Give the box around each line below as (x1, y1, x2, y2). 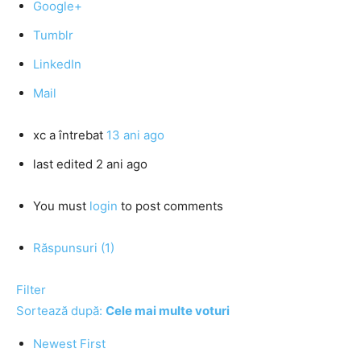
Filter (16, 282, 46, 297)
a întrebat (46, 127, 106, 143)
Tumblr (33, 27, 73, 43)
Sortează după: (16, 303, 106, 318)
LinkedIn (33, 56, 81, 72)
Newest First (33, 336, 106, 351)
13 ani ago (106, 127, 164, 143)
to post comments (118, 198, 223, 214)
